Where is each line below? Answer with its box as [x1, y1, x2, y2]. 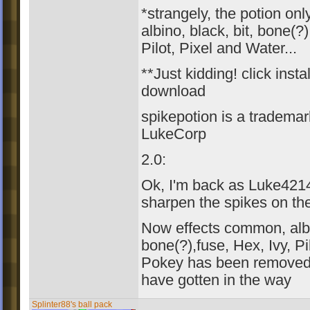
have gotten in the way [141, 272, 291, 289]
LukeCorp [141, 126, 206, 143]
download [141, 83, 206, 100]
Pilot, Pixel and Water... [141, 40, 297, 57]
